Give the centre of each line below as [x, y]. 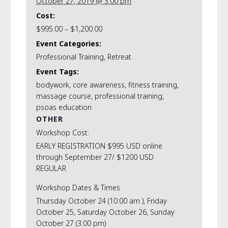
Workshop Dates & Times [78, 188]
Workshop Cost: [63, 133]
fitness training [153, 85]
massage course [64, 96]
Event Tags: [58, 72]
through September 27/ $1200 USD [95, 157]
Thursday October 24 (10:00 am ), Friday [102, 201]
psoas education [64, 107]
